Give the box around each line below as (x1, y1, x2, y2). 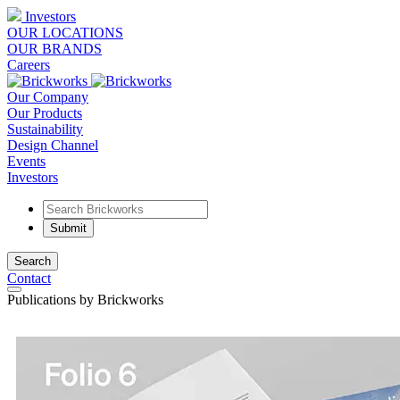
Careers (7, 57, 50, 72)
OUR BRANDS (7, 41, 102, 56)
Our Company (7, 89, 88, 104)
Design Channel (7, 137, 98, 153)
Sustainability (7, 121, 83, 137)
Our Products (7, 105, 82, 121)
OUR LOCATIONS (7, 25, 123, 40)
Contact (7, 271, 51, 286)
